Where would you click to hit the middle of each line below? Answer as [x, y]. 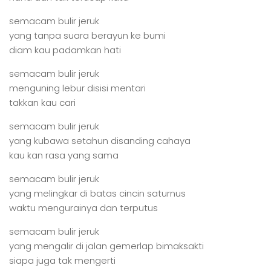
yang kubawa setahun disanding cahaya [100, 141]
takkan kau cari [42, 103]
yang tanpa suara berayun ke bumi [87, 35]
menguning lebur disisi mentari [77, 88]
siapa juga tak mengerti [62, 260]
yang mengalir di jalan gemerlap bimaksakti [106, 246]
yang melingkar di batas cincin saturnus [97, 193]
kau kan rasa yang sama [64, 155]
